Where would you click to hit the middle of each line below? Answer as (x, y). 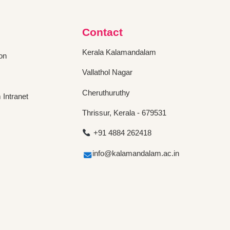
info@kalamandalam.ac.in (136, 153)
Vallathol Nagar (107, 72)
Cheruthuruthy (106, 92)
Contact (102, 32)
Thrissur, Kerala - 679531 (124, 113)
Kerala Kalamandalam (119, 52)
